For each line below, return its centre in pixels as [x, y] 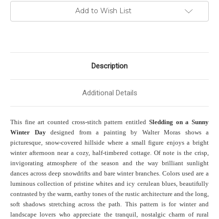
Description [109, 66]
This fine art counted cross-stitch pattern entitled [80, 122]
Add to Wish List [103, 11]
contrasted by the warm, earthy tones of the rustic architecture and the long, [109, 194]
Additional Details [109, 93]
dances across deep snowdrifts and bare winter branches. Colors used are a [109, 174]
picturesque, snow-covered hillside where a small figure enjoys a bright [109, 143]
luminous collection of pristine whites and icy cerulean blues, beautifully [109, 184]
